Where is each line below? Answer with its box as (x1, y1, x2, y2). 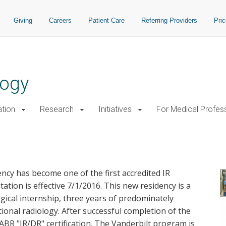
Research (40, 104, 74, 114)
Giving (14, 17, 32, 24)
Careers (49, 17, 72, 24)
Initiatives (98, 104, 132, 114)
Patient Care (88, 17, 125, 24)
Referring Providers (141, 17, 197, 24)
